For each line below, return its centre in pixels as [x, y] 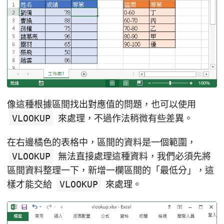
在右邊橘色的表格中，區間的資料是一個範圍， [101, 142]
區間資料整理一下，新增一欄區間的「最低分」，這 [110, 170]
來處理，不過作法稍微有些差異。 [124, 118]
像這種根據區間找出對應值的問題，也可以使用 [101, 104]
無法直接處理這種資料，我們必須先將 [133, 156]
